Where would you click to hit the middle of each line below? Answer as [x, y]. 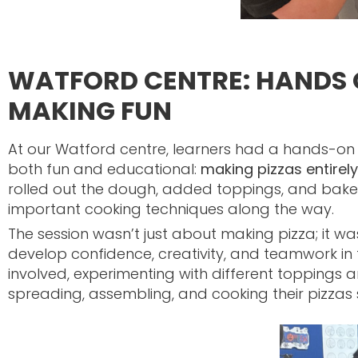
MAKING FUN [90, 110]
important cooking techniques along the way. [171, 209]
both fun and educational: [104, 169]
